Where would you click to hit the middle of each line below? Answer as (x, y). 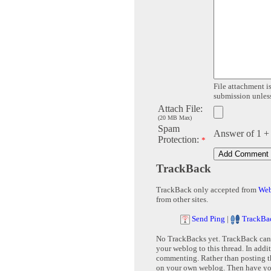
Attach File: (180, 109)
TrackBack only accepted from (207, 190)
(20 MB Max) (175, 118)
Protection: (180, 140)
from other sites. (182, 200)
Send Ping (208, 219)
